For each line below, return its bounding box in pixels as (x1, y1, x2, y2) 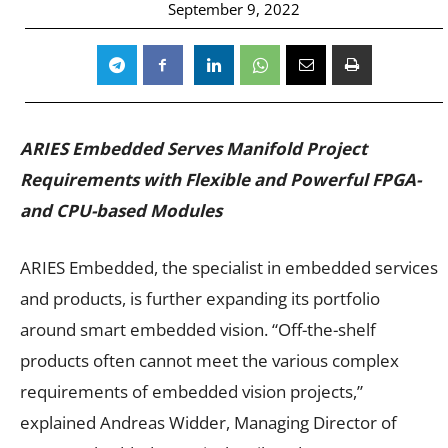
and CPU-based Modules (20, 198, 222, 222)
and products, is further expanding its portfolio (20, 286, 380, 310)
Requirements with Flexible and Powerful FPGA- (20, 167, 421, 191)
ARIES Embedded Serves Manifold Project (20, 136, 367, 160)
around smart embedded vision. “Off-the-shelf (20, 317, 376, 341)
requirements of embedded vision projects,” (20, 379, 363, 403)
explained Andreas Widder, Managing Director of (20, 410, 397, 434)
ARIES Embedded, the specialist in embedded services (20, 255, 438, 279)
